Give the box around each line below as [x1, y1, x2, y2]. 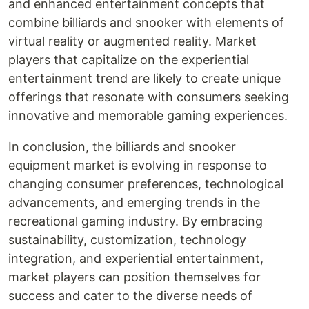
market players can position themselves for [8, 270, 261, 284]
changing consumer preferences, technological [8, 177, 283, 191]
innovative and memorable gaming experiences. [8, 108, 288, 123]
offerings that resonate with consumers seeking [8, 90, 289, 104]
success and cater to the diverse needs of [8, 288, 252, 303]
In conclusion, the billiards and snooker [8, 139, 236, 154]
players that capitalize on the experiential [8, 52, 249, 67]
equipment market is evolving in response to [8, 158, 267, 172]
